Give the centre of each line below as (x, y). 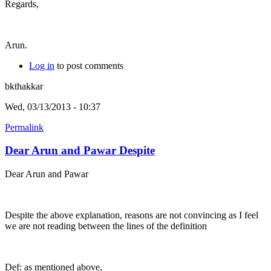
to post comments (89, 65)
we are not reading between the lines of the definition (106, 226)
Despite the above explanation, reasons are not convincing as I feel (132, 215)
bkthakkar (24, 86)
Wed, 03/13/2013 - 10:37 (53, 106)
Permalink (24, 127)
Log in (42, 65)
